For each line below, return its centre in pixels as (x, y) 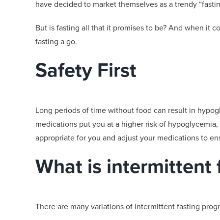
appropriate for (62, 137)
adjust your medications (158, 137)
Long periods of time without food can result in (116, 110)
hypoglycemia (192, 124)
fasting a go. (56, 41)
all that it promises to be (122, 27)
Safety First (86, 70)
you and (102, 137)
